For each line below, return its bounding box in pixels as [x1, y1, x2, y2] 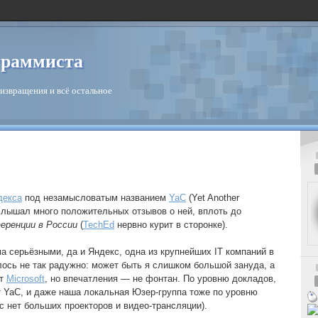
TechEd [83, 219, 114, 231]
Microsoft [6, 273, 45, 285]
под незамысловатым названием [22, 192, 169, 204]
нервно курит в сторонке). [114, 219, 228, 231]
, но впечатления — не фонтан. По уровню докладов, [45, 273, 276, 285]
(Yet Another [186, 192, 239, 204]
